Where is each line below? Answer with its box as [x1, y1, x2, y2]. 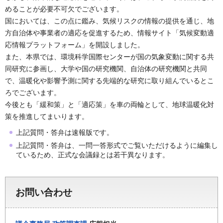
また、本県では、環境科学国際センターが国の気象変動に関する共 [5, 53, 214, 61]
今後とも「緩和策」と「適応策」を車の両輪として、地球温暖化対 [5, 101, 214, 109]
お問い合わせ [15, 187, 72, 198]
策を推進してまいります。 [5, 112, 89, 121]
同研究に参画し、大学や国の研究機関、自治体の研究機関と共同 [5, 65, 207, 73]
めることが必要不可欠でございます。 [5, 5, 123, 13]
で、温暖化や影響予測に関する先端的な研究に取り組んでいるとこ [5, 77, 214, 85]
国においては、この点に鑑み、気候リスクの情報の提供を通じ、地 [5, 17, 214, 25]
